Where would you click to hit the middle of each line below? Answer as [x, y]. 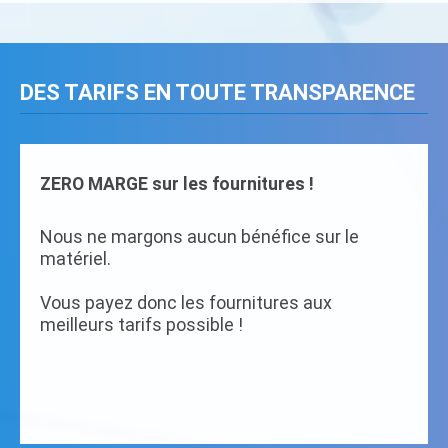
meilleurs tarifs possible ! [141, 324]
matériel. [75, 258]
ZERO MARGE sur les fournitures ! [177, 184]
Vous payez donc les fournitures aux [186, 302]
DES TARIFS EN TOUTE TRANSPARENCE [217, 92]
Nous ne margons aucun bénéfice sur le [199, 236]
